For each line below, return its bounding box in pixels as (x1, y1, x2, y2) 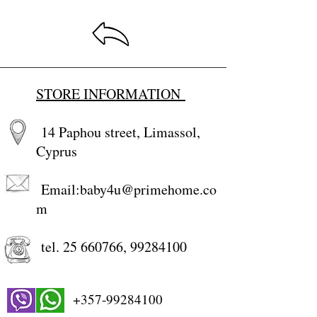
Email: (36, 180, 80, 199)
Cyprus (36, 142, 77, 161)
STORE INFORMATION (36, 84, 185, 103)
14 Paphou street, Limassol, (36, 122, 200, 142)
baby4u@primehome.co (80, 180, 217, 199)
